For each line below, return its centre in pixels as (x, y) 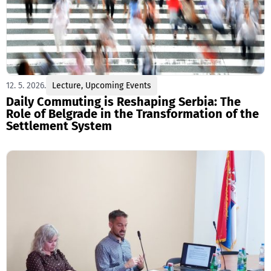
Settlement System (59, 126)
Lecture (67, 86)
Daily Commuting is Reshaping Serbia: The (123, 102)
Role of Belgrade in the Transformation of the (132, 114)
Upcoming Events (118, 86)
